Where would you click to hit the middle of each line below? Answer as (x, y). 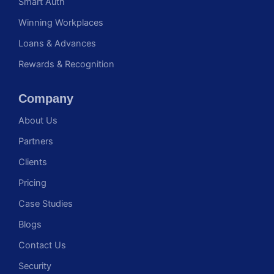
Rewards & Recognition (66, 64)
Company (46, 98)
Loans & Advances (57, 43)
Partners (36, 141)
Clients (33, 162)
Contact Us (42, 245)
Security (35, 266)
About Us (38, 120)
